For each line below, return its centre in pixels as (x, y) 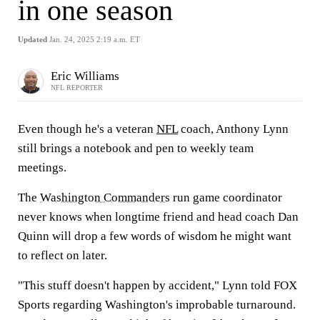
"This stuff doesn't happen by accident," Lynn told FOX (157, 285)
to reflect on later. (62, 255)
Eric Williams (85, 76)
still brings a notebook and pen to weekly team (136, 148)
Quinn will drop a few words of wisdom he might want (155, 236)
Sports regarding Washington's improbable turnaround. (157, 305)
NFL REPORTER (77, 87)
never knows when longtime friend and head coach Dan (158, 217)
